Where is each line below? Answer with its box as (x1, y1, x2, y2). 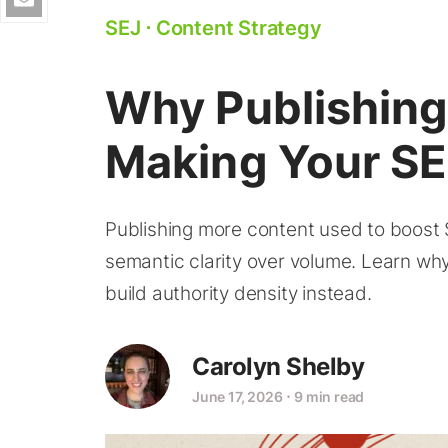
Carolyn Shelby (192, 351, 364, 381)
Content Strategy (155, 16, 322, 40)
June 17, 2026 (192, 387, 283, 405)
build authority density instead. (105, 282, 372, 305)
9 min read (294, 387, 365, 405)
